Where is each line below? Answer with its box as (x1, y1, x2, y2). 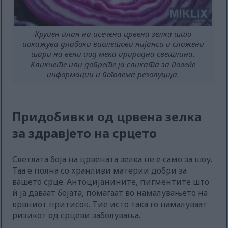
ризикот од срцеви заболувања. (12, 210, 141, 221)
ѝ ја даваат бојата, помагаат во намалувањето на (12, 187, 208, 199)
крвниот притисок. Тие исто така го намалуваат (12, 198, 208, 210)
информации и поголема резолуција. (47, 69, 180, 80)
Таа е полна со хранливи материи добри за (12, 165, 187, 177)
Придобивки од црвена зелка (12, 108, 202, 125)
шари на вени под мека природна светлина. (31, 49, 195, 60)
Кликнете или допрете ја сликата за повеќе (31, 59, 196, 70)
